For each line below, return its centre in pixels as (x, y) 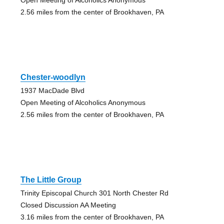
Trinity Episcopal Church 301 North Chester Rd (94, 193)
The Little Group (51, 179)
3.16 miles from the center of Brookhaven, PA (92, 217)
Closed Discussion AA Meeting (68, 205)
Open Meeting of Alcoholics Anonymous (83, 102)
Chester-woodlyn (53, 77)
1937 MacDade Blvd (52, 90)
